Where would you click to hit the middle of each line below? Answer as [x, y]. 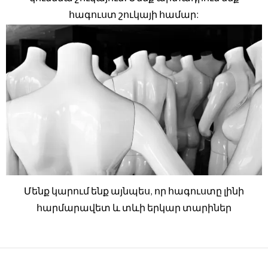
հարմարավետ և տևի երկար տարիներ [134, 208]
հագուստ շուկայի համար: [134, 14]
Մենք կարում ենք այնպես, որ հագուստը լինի [134, 191]
